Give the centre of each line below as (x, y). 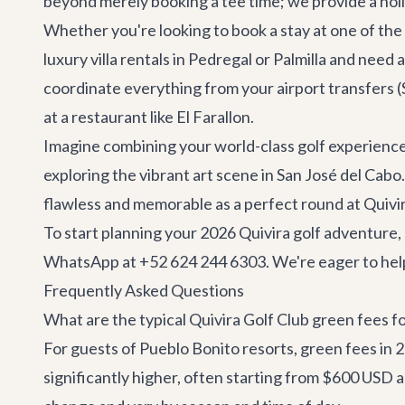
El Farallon (213, 117)
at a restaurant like (110, 117)
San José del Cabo (339, 174)
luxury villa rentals (107, 59)
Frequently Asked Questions (144, 290)
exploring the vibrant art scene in (160, 174)
